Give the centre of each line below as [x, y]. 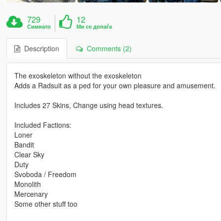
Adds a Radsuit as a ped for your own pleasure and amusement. [115, 86]
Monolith [27, 184]
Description [39, 49]
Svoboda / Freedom [45, 174]
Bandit [24, 145]
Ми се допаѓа [94, 27]
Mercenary [31, 194]
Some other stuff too [46, 204]
